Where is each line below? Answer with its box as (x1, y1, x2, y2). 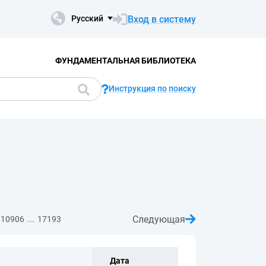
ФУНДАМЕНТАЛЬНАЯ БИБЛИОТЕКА (55, 55, 196, 65)
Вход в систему (128, 13, 196, 25)
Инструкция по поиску (109, 84, 196, 93)
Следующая (132, 213, 185, 225)
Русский (71, 14, 103, 23)
